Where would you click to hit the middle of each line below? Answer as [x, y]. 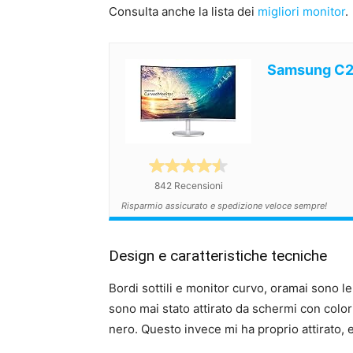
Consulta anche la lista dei [183, 11]
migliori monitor [301, 11]
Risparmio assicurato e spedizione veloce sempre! [224, 206]
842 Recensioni [188, 186]
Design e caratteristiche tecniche [218, 256]
